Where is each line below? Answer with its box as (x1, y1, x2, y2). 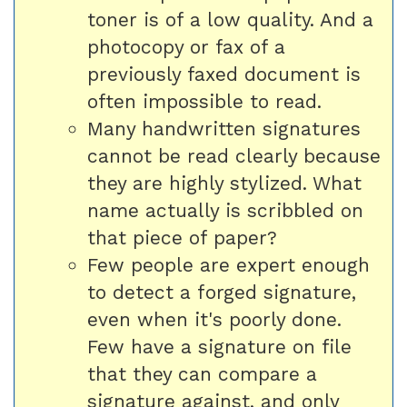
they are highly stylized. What (87, 172, 362, 194)
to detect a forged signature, (87, 281, 356, 303)
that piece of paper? (87, 226, 277, 249)
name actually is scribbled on (87, 199, 363, 222)
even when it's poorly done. (87, 308, 342, 331)
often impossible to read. (87, 90, 322, 113)
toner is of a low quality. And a (87, 8, 373, 31)
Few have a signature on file (87, 335, 352, 358)
